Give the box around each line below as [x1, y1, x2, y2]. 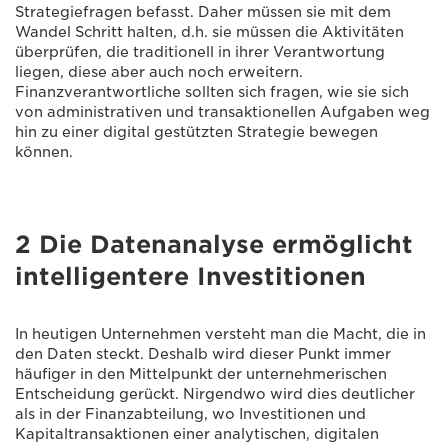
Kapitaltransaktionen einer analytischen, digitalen [15, 425, 379, 442]
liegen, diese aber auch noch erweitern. [15, 63, 303, 80]
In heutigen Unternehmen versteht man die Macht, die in [15, 325, 426, 342]
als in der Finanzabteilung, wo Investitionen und [15, 405, 366, 422]
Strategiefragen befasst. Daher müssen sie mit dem [15, 3, 391, 20]
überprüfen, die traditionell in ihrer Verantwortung [15, 43, 385, 60]
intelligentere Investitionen [15, 261, 366, 291]
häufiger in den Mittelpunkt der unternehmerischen [15, 365, 387, 382]
